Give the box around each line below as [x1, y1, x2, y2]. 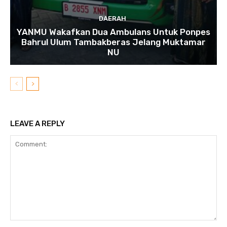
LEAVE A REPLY [10, 119, 65, 129]
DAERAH [98, 15, 126, 23]
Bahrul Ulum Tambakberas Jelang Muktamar [21, 37, 206, 48]
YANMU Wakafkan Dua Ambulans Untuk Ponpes [17, 27, 210, 37]
